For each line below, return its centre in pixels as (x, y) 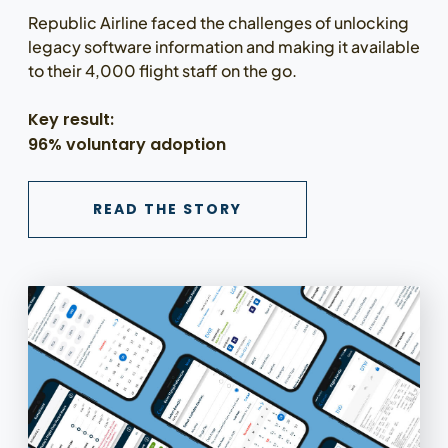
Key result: (70, 120)
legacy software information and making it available (223, 47)
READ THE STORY (167, 209)
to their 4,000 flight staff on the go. (162, 71)
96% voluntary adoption (128, 145)
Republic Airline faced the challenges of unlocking (218, 23)
